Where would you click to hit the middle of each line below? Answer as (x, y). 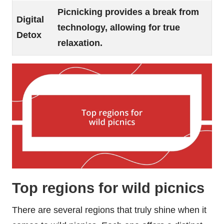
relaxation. (80, 43)
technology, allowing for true (119, 28)
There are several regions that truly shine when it (109, 210)
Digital (30, 20)
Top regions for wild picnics (108, 188)
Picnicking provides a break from (128, 12)
